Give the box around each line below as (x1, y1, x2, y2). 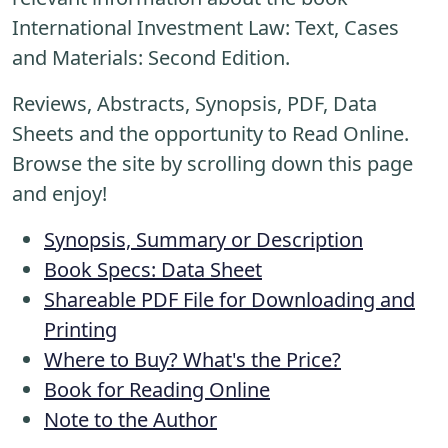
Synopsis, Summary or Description (44, 225, 363, 253)
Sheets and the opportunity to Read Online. (12, 119, 409, 147)
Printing (44, 315, 117, 343)
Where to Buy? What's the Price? (44, 345, 341, 373)
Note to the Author (44, 405, 217, 433)
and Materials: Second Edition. (12, 43, 290, 71)
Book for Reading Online (44, 375, 270, 403)
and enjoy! (12, 179, 107, 207)
